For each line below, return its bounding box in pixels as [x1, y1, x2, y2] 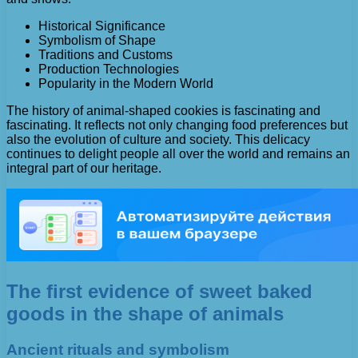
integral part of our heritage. [6, 161, 161, 176]
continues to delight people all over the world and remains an [6, 147, 350, 161]
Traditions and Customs [38, 48, 173, 62]
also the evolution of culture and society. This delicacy [6, 133, 310, 147]
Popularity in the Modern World [38, 77, 213, 91]
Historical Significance [38, 19, 165, 34]
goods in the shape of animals [6, 303, 284, 325]
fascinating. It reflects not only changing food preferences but [6, 118, 348, 133]
